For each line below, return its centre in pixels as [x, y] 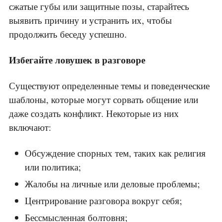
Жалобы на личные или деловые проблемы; [112, 184]
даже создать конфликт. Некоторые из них [94, 113]
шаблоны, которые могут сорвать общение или [104, 100]
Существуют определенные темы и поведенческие [109, 86]
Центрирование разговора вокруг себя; [103, 201]
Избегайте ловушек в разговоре [77, 60]
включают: [30, 127]
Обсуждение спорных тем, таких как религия [115, 153]
